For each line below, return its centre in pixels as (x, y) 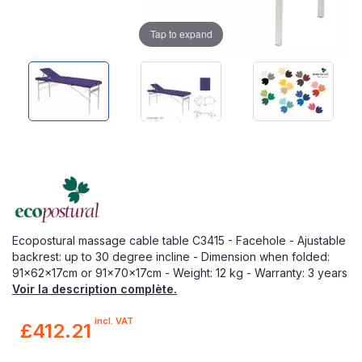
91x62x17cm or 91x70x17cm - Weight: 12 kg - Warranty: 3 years (180, 272)
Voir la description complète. (95, 288)
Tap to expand (181, 34)
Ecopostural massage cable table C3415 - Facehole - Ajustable (179, 240)
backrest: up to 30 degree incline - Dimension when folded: (171, 256)
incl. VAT (114, 320)
